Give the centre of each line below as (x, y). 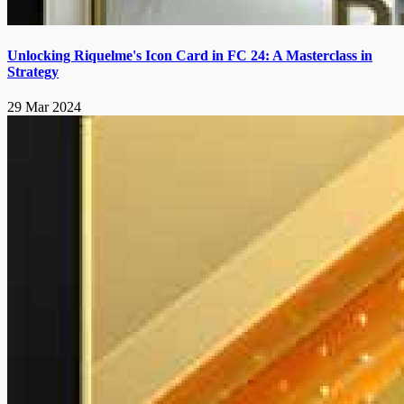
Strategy (33, 71)
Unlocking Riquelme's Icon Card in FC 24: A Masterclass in (190, 55)
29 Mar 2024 (44, 107)
